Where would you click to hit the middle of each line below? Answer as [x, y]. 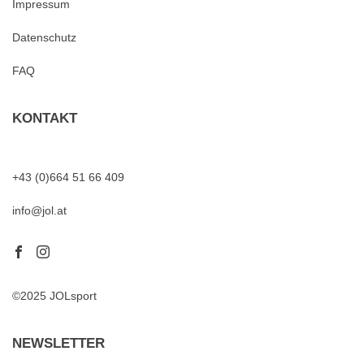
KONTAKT [45, 118]
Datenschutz [44, 38]
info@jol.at [39, 211]
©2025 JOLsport [54, 296]
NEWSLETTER [58, 343]
